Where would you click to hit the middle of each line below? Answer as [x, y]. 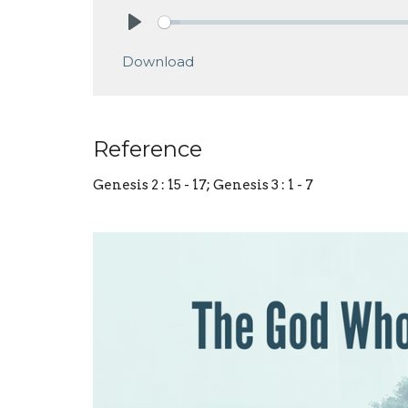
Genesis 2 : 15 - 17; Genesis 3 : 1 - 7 [203, 185]
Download [158, 62]
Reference [148, 149]
